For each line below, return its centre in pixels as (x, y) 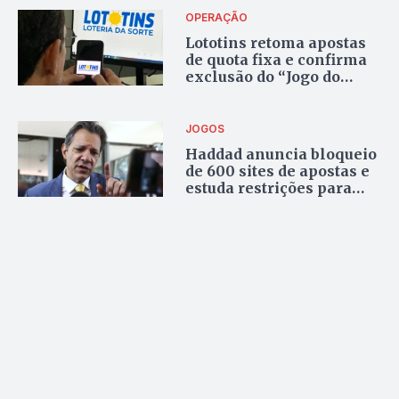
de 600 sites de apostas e (278, 171)
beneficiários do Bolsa (269, 204)
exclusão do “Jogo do (263, 76)
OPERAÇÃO (217, 17)
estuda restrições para (269, 187)
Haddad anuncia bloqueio (281, 154)
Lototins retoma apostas (276, 42)
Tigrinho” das (238, 93)
